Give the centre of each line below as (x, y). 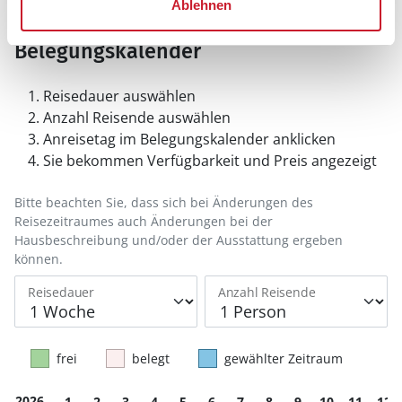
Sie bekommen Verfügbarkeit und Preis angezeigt (210, 160)
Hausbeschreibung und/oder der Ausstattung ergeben (179, 240)
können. (39, 258)
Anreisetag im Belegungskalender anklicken (189, 139)
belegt (151, 358)
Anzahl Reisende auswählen (137, 117)
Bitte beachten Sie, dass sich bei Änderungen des (164, 202)
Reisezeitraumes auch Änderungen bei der (144, 221)
